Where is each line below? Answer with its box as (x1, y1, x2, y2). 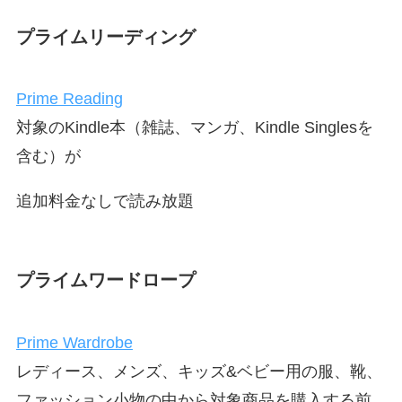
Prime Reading (15, 90, 123, 109)
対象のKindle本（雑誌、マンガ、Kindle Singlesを (15, 118, 373, 137)
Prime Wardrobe (15, 333, 133, 352)
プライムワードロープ (15, 270, 196, 291)
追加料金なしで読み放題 (15, 191, 194, 210)
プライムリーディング (15, 26, 196, 47)
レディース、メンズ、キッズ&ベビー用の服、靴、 (15, 362, 382, 380)
